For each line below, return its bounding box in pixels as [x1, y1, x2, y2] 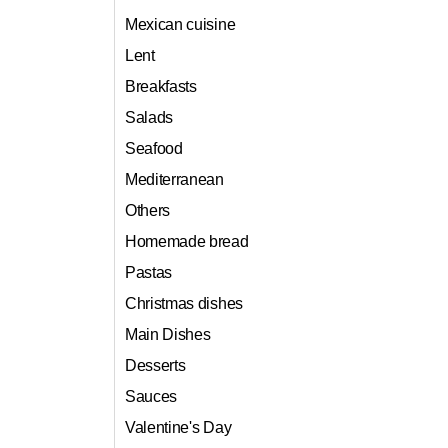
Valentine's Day [125, 419, 232, 437]
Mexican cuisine [125, 16, 236, 34]
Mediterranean [125, 171, 224, 189]
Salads [125, 109, 174, 127]
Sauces [125, 388, 178, 406]
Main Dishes [125, 326, 211, 344]
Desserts [125, 357, 186, 375]
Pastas [125, 264, 173, 282]
